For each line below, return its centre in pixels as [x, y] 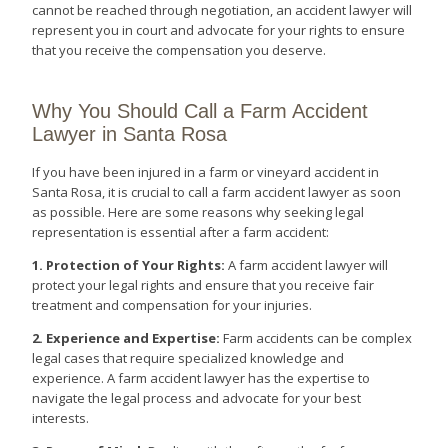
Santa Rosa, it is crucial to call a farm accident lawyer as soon [217, 192]
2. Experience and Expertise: [126, 338]
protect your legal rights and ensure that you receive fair [203, 285]
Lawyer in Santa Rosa [130, 134]
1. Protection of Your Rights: [129, 265]
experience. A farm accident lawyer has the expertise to [201, 378]
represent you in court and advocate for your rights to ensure [219, 30]
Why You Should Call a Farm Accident [200, 111]
